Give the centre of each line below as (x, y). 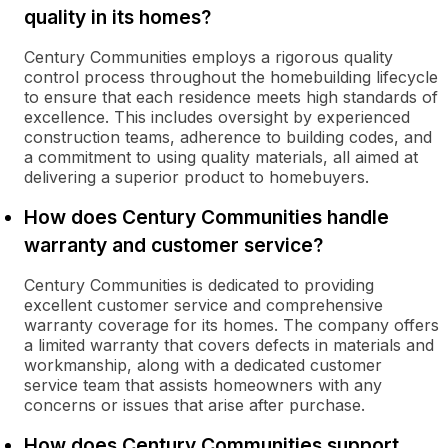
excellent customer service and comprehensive (203, 305)
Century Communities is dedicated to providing (199, 285)
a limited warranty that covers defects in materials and (229, 345)
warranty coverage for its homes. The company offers (231, 325)
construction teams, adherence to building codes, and (228, 137)
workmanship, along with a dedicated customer (203, 365)
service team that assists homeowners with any (203, 385)
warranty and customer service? (173, 245)
